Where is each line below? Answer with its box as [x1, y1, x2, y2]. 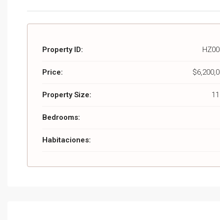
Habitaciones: [42, 136, 91, 144]
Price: [42, 68, 63, 77]
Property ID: [42, 45, 83, 54]
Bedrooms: [42, 113, 80, 122]
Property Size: [42, 90, 91, 99]
